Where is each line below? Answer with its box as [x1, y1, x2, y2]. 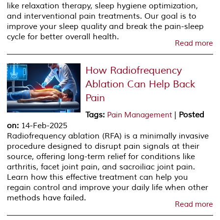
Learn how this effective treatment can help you [7, 172, 189, 182]
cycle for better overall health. [7, 31, 119, 42]
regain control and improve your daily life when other [7, 182, 209, 192]
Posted [179, 110, 205, 120]
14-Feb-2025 [19, 120, 68, 131]
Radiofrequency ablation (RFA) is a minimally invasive [7, 131, 209, 141]
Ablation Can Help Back [85, 78, 196, 90]
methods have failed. [7, 192, 86, 203]
